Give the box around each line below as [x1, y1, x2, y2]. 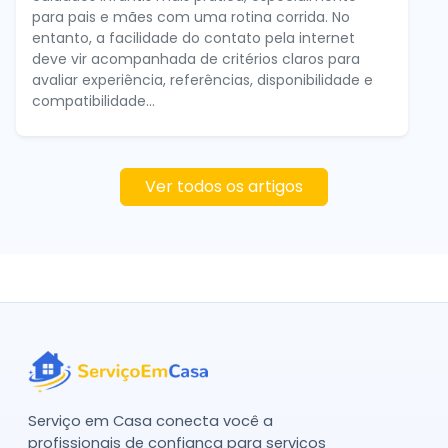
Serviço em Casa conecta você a [28, 410, 273, 431]
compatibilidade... [32, 90, 155, 111]
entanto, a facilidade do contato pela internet [32, 27, 355, 48]
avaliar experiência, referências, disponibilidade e [32, 69, 373, 90]
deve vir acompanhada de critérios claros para [32, 48, 360, 69]
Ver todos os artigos [145, 174, 303, 198]
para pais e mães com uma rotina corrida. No [32, 6, 350, 27]
